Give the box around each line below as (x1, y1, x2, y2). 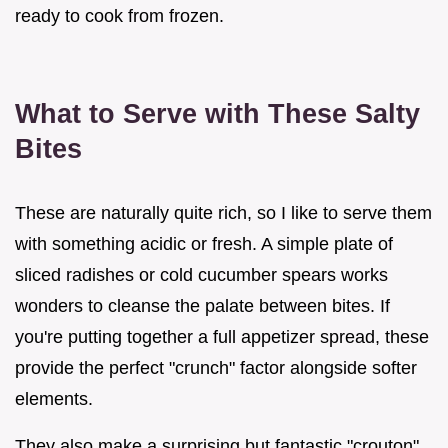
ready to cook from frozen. (15, 6, 224, 27)
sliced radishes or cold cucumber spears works (15, 265, 388, 286)
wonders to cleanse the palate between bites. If (15, 296, 390, 317)
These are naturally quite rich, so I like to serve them (15, 203, 432, 224)
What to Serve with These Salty (15, 98, 420, 130)
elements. (15, 389, 93, 410)
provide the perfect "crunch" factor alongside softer (15, 358, 417, 379)
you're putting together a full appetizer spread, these (15, 327, 429, 348)
